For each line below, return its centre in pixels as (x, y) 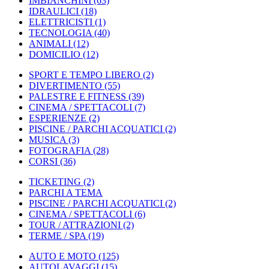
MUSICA (47, 140)
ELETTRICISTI (61, 22)
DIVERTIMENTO (65, 86)
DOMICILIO (55, 54)
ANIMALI (50, 44)
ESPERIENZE (58, 118)
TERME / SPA (57, 236)
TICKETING (55, 182)
